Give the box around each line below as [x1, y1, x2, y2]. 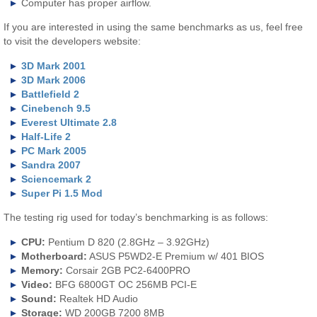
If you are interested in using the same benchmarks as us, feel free [4, 21, 304, 33]
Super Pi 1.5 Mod [21, 187, 103, 199]
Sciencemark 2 [21, 173, 92, 185]
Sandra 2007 [21, 158, 81, 171]
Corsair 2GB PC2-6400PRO [63, 264, 191, 276]
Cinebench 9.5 [21, 102, 91, 114]
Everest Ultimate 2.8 [21, 116, 117, 128]
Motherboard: [21, 250, 88, 262]
